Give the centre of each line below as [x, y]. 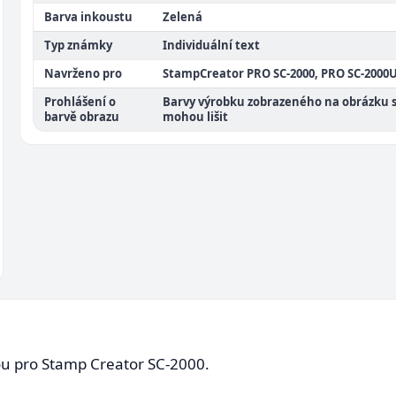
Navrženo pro [83, 73]
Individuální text [211, 45]
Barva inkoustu [88, 17]
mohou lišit [195, 117]
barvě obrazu [82, 117]
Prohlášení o [80, 102]
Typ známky [78, 45]
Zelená [183, 17]
